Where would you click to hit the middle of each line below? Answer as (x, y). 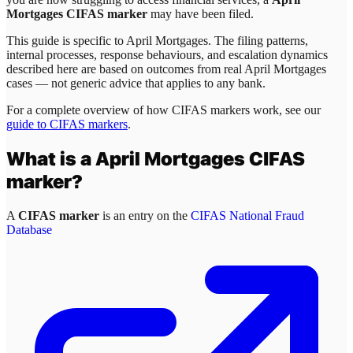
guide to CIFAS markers (67, 124)
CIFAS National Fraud (247, 216)
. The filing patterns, (258, 41)
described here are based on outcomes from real (125, 69)
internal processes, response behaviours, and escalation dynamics (167, 55)
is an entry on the (145, 216)
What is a (51, 159)
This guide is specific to (66, 41)
